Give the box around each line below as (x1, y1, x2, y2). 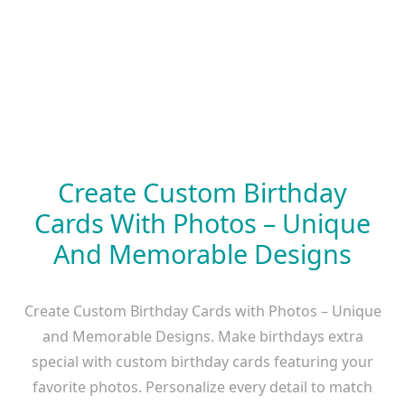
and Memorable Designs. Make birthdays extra (42, 325, 363, 346)
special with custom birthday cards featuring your (32, 351, 373, 372)
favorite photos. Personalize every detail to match (33, 376, 372, 397)
